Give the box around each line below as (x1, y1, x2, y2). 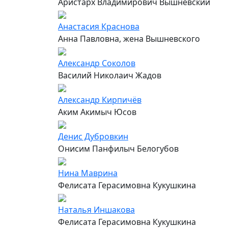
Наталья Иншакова (58, 204, 135, 215)
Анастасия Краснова (58, 20, 139, 32)
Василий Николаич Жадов (58, 69, 161, 81)
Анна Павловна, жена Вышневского (58, 33, 200, 44)
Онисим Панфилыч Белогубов (58, 142, 179, 154)
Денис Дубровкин (58, 130, 128, 142)
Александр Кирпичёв (58, 94, 141, 105)
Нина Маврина (58, 167, 118, 179)
